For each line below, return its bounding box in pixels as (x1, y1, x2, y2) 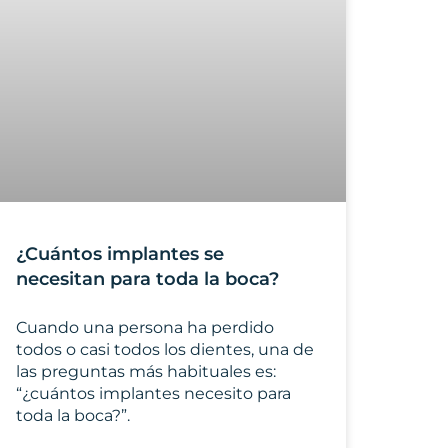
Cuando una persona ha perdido (16, 317, 274, 337)
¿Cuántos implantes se (16, 242, 224, 265)
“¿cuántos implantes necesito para (16, 383, 291, 403)
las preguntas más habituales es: (16, 361, 276, 381)
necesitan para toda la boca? (16, 267, 279, 290)
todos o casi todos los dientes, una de (16, 339, 314, 359)
